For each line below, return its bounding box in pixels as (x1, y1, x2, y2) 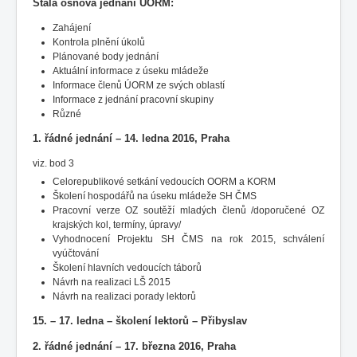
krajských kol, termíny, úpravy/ (53, 218, 181, 230)
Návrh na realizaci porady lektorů (53, 290, 196, 302)
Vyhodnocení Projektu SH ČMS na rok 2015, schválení (53, 233, 324, 245)
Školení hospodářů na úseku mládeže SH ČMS (53, 190, 257, 202)
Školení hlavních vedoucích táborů (53, 261, 202, 273)
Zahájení (53, 22, 91, 33)
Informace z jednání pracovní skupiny (53, 93, 214, 105)
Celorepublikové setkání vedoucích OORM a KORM (53, 175, 276, 187)
